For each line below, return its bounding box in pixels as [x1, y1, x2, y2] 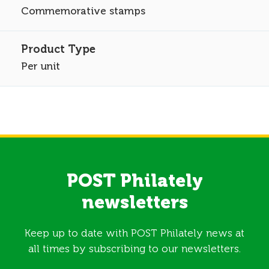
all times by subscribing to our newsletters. [28, 243, 241, 255]
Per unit [21, 60, 60, 73]
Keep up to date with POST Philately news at [25, 227, 244, 240]
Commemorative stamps [21, 5, 145, 17]
